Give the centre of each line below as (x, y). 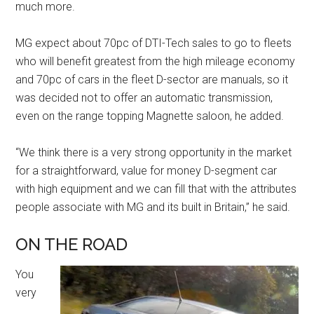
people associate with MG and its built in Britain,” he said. (153, 207)
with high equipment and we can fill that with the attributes (156, 189)
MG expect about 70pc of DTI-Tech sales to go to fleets (154, 43)
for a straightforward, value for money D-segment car (146, 171)
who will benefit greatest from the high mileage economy (156, 61)
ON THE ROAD (72, 244)
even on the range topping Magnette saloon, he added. (150, 116)
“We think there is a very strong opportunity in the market (154, 152)
